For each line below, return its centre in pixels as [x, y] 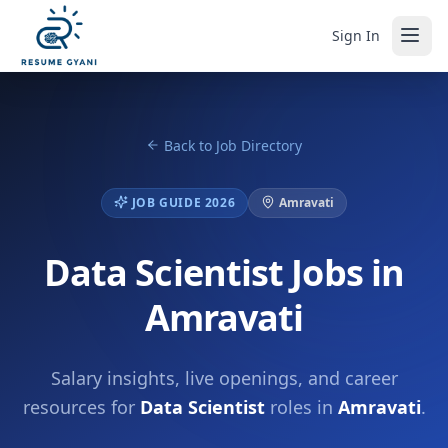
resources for [81, 407]
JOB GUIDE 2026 [183, 202]
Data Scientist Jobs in [224, 272]
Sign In [356, 35]
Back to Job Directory [233, 145]
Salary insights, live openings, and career [224, 378]
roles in [301, 407]
